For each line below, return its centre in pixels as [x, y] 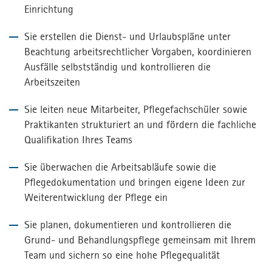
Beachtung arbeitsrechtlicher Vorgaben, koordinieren [138, 52]
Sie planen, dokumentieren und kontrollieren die [128, 225]
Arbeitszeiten [52, 82]
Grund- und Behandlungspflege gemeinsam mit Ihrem [140, 240]
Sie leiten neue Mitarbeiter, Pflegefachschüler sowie [136, 110]
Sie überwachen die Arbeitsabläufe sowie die [120, 167]
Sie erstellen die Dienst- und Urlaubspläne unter [127, 37]
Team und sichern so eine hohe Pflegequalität [122, 255]
